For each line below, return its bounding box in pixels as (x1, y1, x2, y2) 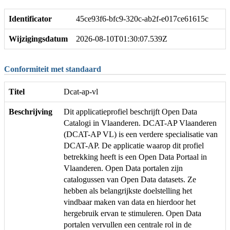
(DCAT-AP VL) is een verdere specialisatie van (64, 130, 218, 139)
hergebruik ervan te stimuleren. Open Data (64, 209, 201, 218)
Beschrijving (9, 107, 52, 117)
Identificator (9, 14, 52, 23)
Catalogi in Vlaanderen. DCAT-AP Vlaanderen (64, 119, 217, 128)
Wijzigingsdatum (9, 34, 68, 43)
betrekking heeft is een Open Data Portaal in (64, 152, 207, 162)
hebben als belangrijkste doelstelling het (64, 186, 192, 196)
